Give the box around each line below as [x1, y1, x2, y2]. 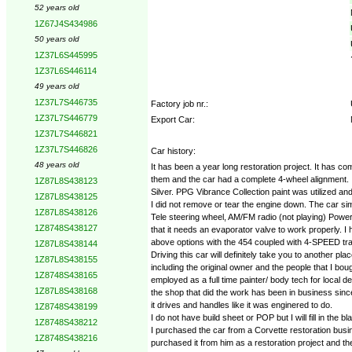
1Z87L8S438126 [35, 207, 97, 217]
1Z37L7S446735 [35, 97, 97, 107]
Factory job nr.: [151, 98, 208, 108]
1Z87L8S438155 [35, 255, 97, 264]
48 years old [35, 160, 79, 169]
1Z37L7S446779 [35, 113, 97, 123]
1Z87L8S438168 [35, 286, 97, 295]
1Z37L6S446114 [35, 66, 97, 75]
